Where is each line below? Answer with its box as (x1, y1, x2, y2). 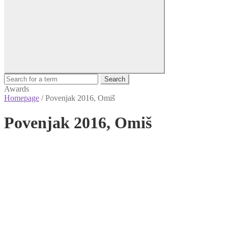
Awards (4, 84, 29, 93)
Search (104, 75, 125, 83)
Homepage (4, 94, 39, 102)
